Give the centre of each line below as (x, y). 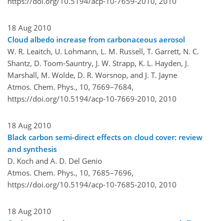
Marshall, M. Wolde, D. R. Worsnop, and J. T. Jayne (92, 75)
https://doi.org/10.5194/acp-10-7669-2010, (82, 98)
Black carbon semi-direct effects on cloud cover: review (105, 137)
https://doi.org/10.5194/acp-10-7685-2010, (82, 184)
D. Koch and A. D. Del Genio (55, 161)
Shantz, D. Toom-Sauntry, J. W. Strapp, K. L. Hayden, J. (98, 63)
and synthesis (32, 149)
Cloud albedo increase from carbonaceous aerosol (96, 39)
